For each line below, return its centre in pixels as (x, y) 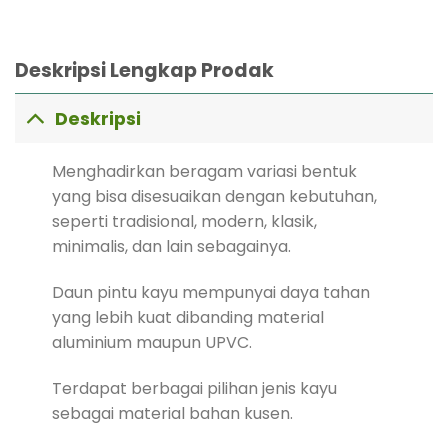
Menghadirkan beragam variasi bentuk (204, 172)
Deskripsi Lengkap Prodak (144, 71)
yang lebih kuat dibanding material (187, 317)
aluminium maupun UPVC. (151, 342)
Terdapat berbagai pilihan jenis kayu (194, 388)
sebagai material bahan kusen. (172, 413)
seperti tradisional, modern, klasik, (184, 222)
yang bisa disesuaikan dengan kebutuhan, (214, 197)
